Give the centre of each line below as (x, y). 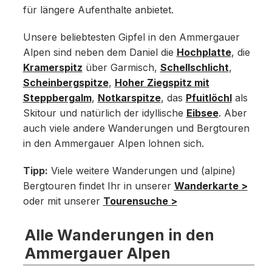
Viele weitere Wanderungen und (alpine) (141, 171)
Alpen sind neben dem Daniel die (100, 53)
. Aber (233, 114)
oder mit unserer (63, 202)
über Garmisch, (121, 68)
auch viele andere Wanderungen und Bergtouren (136, 129)
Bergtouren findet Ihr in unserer (98, 186)
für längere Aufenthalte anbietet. (98, 10)
